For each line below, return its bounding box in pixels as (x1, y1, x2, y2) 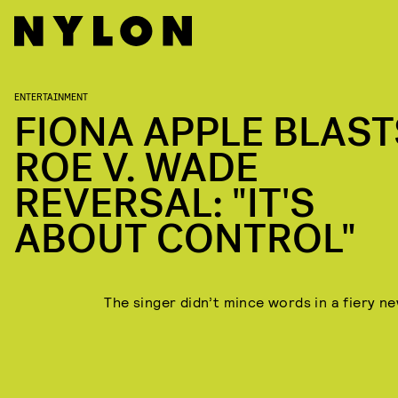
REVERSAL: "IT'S (14, 178, 315, 230)
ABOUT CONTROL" (14, 213, 356, 266)
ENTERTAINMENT (14, 90, 88, 102)
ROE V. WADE (14, 142, 259, 195)
